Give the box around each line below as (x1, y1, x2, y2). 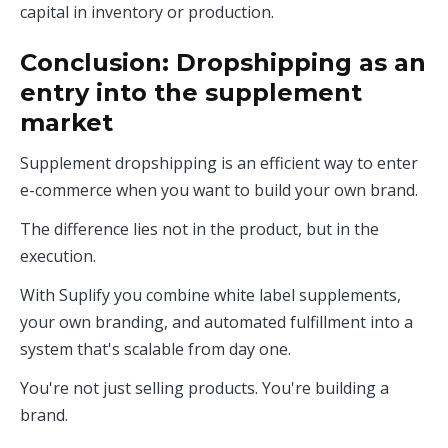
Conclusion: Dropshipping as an (20, 48, 426, 77)
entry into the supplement (20, 78, 362, 107)
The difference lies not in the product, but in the (20, 218, 379, 240)
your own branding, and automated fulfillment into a (20, 311, 413, 333)
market (20, 108, 113, 137)
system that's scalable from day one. (20, 338, 291, 360)
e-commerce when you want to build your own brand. (20, 179, 418, 201)
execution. (20, 245, 96, 267)
